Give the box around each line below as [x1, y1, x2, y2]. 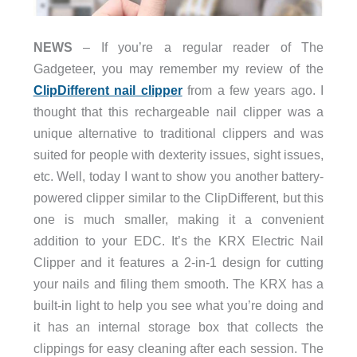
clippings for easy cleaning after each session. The [33, 340, 324, 355]
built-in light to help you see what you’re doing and [33, 297, 324, 312]
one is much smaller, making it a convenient [33, 211, 324, 226]
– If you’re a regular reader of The [72, 39, 324, 54]
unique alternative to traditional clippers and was [33, 125, 324, 140]
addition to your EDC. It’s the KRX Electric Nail [33, 233, 324, 248]
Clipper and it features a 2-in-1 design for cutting [33, 254, 324, 269]
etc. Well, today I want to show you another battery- [33, 168, 324, 183]
